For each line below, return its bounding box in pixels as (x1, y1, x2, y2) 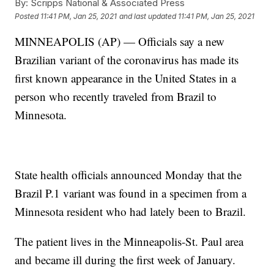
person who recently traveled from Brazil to (15, 89, 217, 105)
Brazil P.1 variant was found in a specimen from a (15, 185, 247, 201)
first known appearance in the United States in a (15, 70, 237, 86)
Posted (15, 11, 41, 21)
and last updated (119, 11, 177, 21)
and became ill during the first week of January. (15, 252, 236, 268)
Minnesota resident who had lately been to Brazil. (15, 204, 246, 220)
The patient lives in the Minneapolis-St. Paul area (15, 234, 244, 250)
